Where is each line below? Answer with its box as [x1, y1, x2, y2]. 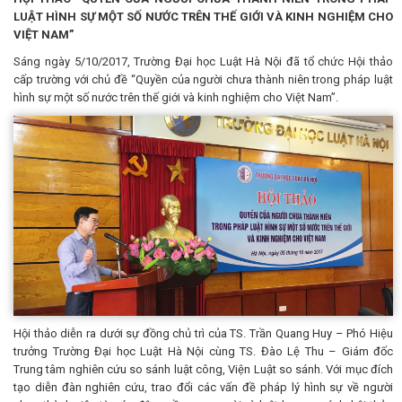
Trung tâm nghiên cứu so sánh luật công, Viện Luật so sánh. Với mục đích [13, 362, 393, 376]
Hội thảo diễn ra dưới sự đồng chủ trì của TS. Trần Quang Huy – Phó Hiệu [13, 326, 393, 340]
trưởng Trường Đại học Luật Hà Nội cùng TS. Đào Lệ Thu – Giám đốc [13, 344, 393, 358]
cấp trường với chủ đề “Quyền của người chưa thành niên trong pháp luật [13, 73, 393, 86]
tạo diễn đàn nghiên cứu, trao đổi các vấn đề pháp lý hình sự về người [13, 380, 393, 394]
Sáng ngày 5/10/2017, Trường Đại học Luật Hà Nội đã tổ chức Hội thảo [13, 55, 393, 68]
